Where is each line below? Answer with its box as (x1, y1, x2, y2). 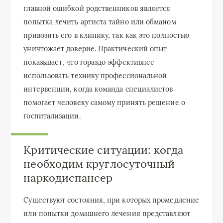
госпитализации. (23, 111, 81, 121)
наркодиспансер (23, 171, 113, 185)
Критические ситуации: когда (23, 143, 184, 157)
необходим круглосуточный (23, 157, 175, 171)
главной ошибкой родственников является (23, 4, 171, 13)
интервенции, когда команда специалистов (23, 85, 173, 94)
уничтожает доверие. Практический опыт (23, 44, 167, 54)
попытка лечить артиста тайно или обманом (23, 17, 176, 27)
